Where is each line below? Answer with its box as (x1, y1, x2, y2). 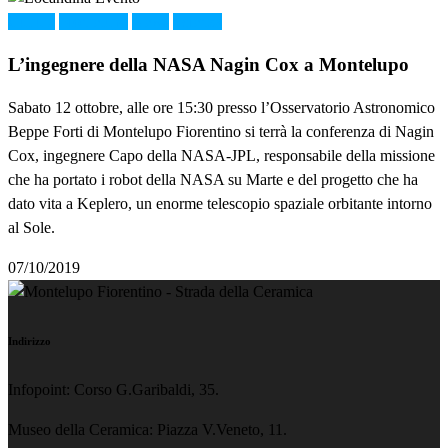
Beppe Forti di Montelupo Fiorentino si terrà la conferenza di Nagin (8, 122, 434, 140)
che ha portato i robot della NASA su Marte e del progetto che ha (8, 170, 418, 188)
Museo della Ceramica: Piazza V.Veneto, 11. (8, 420, 287, 438)
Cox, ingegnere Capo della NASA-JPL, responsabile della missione (8, 146, 435, 164)
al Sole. (8, 218, 55, 236)
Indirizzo (8, 334, 51, 347)
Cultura (8, 13, 55, 31)
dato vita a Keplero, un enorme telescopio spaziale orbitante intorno (8, 194, 432, 212)
